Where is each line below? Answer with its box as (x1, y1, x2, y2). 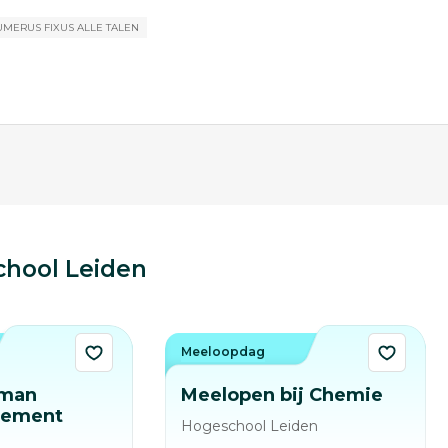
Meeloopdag (181, 344, 265, 359)
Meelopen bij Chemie (181, 384, 383, 406)
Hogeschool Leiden (181, 417, 318, 435)
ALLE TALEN (77, 21, 139, 35)
